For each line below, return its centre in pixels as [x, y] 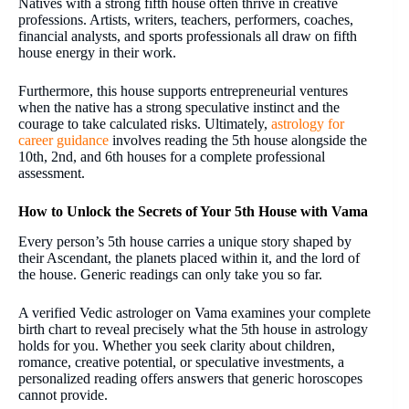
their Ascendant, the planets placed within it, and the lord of [189, 258]
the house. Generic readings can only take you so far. [170, 275]
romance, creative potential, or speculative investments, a [181, 362]
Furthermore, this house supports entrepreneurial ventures [183, 91]
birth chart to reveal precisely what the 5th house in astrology [193, 330]
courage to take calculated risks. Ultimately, [143, 124]
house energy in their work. [97, 53]
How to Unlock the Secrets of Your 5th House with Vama [193, 212]
